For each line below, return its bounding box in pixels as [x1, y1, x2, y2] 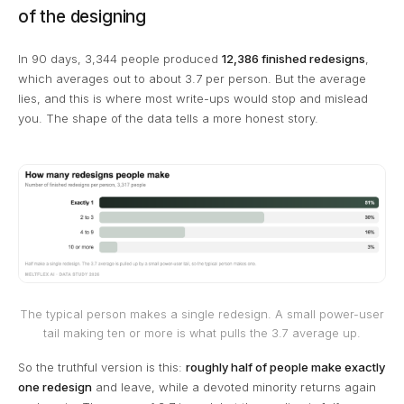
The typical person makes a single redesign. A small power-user [20, 308, 384, 322]
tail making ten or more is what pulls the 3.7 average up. [43, 326, 361, 341]
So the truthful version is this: [18, 360, 186, 375]
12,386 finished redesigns [222, 51, 365, 66]
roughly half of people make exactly [186, 360, 385, 375]
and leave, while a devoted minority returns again [92, 380, 376, 395]
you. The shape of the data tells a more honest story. [18, 111, 318, 125]
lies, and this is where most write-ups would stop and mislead [18, 91, 368, 106]
